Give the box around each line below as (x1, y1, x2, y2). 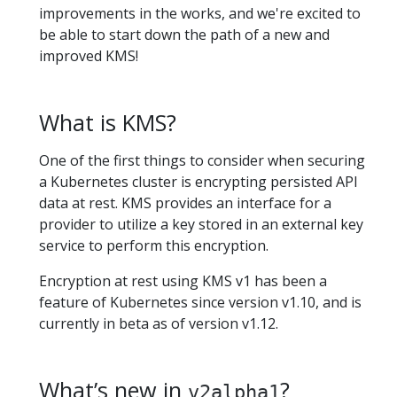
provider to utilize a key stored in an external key (39, 214, 363, 235)
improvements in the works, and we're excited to (39, 4, 361, 23)
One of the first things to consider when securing (39, 151, 365, 171)
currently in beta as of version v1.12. (39, 314, 278, 334)
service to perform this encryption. (39, 236, 269, 256)
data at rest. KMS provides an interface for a (39, 193, 331, 214)
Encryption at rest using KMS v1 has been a (39, 271, 327, 292)
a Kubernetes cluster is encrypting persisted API (39, 172, 358, 192)
